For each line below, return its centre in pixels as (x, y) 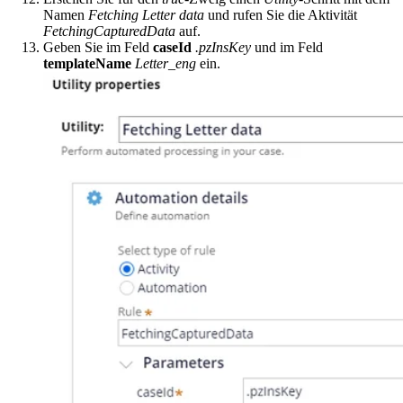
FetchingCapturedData (109, 31)
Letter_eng (166, 64)
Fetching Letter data (146, 15)
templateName (87, 64)
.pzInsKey (223, 48)
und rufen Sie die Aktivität (281, 15)
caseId (172, 48)
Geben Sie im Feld (98, 48)
